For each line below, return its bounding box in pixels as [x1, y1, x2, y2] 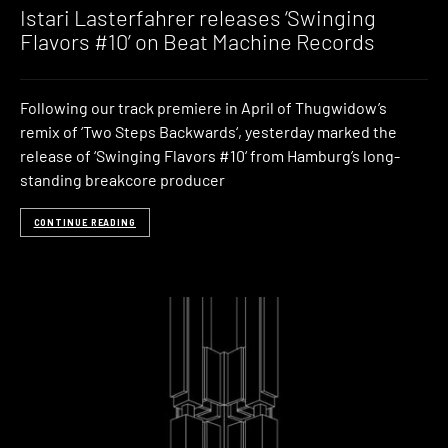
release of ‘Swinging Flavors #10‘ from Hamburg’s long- [20, 145, 400, 165]
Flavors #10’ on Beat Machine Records [20, 28, 375, 55]
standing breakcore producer [20, 169, 225, 189]
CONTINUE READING [33, 217, 136, 228]
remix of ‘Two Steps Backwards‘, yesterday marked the [20, 121, 397, 141]
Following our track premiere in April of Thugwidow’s [20, 97, 387, 117]
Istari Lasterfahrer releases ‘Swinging [20, 4, 376, 31]
